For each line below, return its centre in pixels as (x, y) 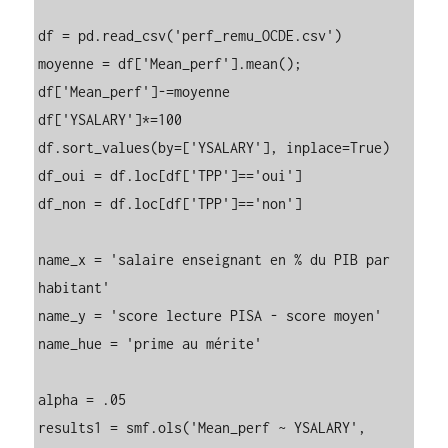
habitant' (74, 287)
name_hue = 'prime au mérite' (150, 343)
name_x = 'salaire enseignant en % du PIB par (214, 259)
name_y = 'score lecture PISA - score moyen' (210, 315)
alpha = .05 (82, 399)
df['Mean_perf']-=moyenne (134, 91)
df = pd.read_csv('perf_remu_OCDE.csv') (190, 35)
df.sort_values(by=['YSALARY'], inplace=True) (214, 147)
